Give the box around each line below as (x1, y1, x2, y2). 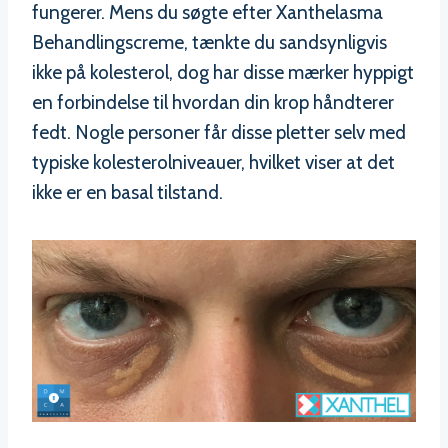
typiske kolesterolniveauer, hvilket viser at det (32, 151, 395, 175)
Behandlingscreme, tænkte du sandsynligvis (32, 31, 387, 55)
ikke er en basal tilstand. (32, 181, 223, 205)
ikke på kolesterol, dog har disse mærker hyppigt (32, 61, 414, 85)
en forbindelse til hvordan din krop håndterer (32, 91, 394, 115)
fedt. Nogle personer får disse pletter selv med (32, 121, 406, 145)
